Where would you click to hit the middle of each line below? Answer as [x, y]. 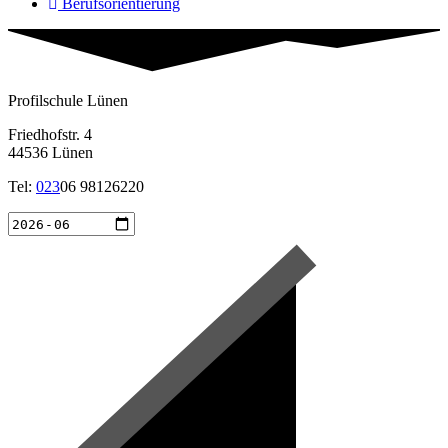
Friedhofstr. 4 [50, 134]
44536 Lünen [50, 152]
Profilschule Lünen [68, 100]
